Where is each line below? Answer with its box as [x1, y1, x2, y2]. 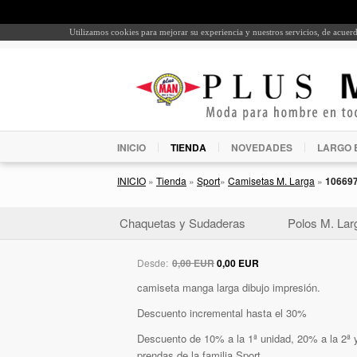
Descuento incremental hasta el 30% [137, 304, 307, 320]
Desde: [137, 255, 171, 269]
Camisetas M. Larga [228, 173, 315, 187]
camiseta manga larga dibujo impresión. [137, 279, 320, 295]
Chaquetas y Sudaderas [120, 214, 245, 231]
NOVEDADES [231, 139, 292, 155]
